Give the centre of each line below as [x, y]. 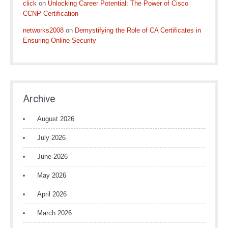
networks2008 [43, 30]
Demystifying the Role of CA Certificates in [138, 30]
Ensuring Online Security [60, 40]
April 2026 [52, 194]
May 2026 [52, 175]
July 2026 [51, 138]
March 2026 [54, 213]
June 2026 [52, 156]
